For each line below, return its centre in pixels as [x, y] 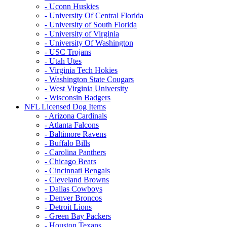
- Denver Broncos [73, 198]
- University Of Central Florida [94, 15]
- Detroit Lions [68, 207]
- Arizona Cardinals [76, 116]
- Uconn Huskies [72, 6]
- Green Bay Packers [78, 216]
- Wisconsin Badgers [78, 97]
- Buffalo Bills [67, 143]
